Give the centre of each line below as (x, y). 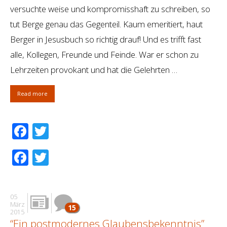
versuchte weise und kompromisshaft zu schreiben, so (110, 9)
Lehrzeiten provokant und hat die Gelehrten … (94, 70)
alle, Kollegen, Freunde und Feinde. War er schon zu (104, 55)
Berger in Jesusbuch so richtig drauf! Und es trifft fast (106, 40)
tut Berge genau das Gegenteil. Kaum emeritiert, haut (106, 24)
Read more (32, 94)
